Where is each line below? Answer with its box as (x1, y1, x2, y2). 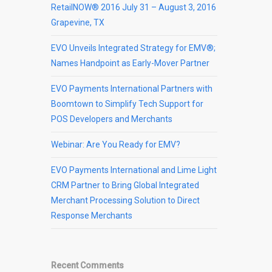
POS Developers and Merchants (51, 114, 173, 124)
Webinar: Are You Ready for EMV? (51, 139, 181, 149)
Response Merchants (51, 210, 133, 220)
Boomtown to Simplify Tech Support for (51, 98, 204, 109)
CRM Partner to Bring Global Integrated (51, 180, 200, 190)
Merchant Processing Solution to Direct (51, 195, 200, 205)
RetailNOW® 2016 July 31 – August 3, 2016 (51, 2, 217, 12)
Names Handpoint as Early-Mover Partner (51, 58, 210, 68)
